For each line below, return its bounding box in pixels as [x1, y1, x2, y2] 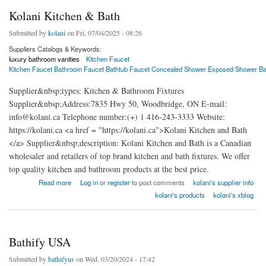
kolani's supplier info [193, 177, 254, 187]
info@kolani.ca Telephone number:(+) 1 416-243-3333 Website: [9, 110, 225, 122]
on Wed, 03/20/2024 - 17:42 [74, 254, 155, 264]
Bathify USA [9, 233, 71, 250]
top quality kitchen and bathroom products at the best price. [9, 163, 209, 175]
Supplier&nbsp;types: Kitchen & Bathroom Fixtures [9, 84, 184, 96]
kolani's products [154, 189, 205, 199]
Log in [80, 177, 98, 187]
